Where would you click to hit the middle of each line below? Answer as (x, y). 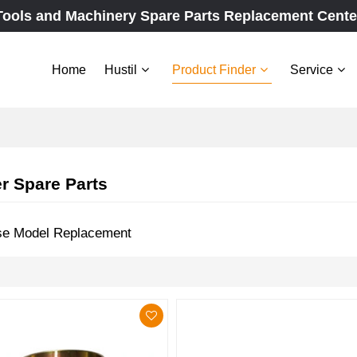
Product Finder (214, 70)
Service (312, 70)
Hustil (121, 70)
